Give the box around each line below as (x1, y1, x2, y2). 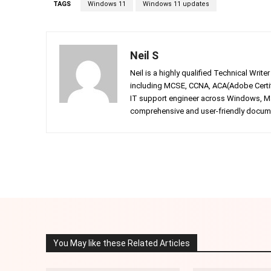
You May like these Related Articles (53, 238, 190, 249)
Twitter (224, 158, 246, 168)
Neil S (130, 49, 158, 62)
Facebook (146, 158, 176, 168)
